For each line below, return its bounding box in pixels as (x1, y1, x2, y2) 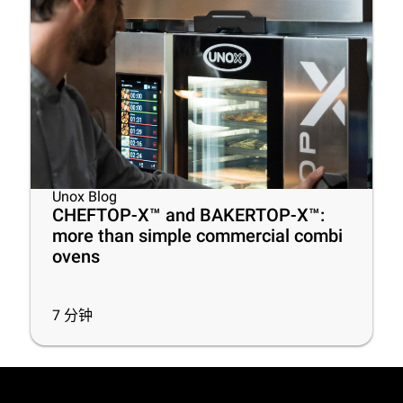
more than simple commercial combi (52, 225, 343, 246)
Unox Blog (52, 188, 117, 205)
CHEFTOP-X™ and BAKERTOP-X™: (52, 204, 325, 226)
